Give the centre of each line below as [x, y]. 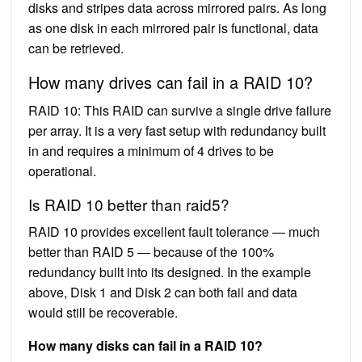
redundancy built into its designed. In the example [170, 271]
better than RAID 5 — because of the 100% [151, 251]
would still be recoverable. [103, 312]
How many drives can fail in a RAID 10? [170, 82]
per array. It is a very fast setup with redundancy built [177, 130]
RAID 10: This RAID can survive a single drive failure [180, 110]
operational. [62, 170]
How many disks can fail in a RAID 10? [145, 345]
